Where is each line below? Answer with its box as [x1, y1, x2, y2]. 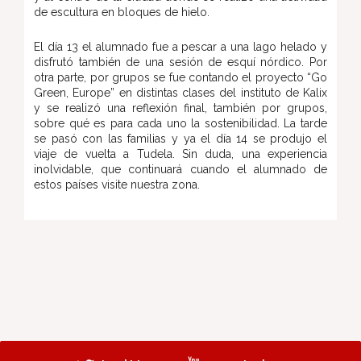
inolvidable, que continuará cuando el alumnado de [34, 163, 327, 176]
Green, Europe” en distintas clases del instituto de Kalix [34, 86, 327, 99]
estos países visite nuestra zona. [34, 178, 200, 191]
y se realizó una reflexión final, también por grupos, [34, 102, 327, 114]
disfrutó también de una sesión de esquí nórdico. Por [34, 56, 327, 68]
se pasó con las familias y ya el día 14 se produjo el [34, 132, 327, 145]
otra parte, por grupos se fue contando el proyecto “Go [34, 71, 327, 84]
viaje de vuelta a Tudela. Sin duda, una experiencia [34, 147, 327, 160]
